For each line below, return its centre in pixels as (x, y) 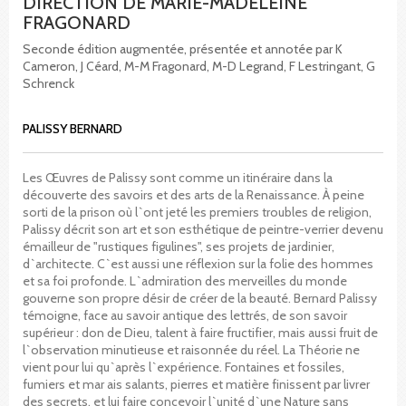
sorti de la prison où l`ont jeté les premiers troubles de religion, (197, 212)
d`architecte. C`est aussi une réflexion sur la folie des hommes (198, 263)
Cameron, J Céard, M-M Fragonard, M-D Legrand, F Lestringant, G (199, 66)
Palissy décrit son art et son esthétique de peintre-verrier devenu (203, 229)
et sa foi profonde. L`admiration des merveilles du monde (185, 280)
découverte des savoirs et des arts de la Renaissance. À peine (193, 194)
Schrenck (48, 83)
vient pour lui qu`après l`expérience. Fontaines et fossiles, (184, 367)
